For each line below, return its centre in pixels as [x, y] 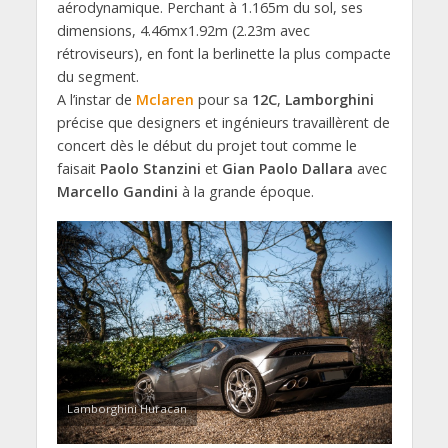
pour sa [222, 100]
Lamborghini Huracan [126, 409]
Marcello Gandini [117, 192]
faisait [78, 169]
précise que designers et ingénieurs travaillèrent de [223, 123]
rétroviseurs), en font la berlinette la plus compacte [223, 54]
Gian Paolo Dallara [287, 169]
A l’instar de [96, 100]
